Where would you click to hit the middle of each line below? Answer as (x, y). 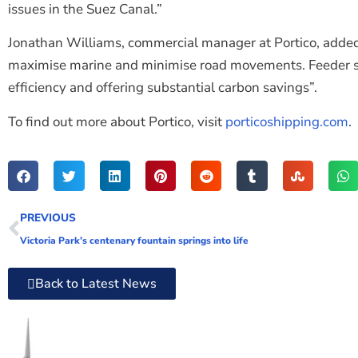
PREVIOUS (48, 218)
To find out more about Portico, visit (117, 121)
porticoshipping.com (287, 121)
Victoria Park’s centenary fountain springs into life (134, 241)
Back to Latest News (96, 284)
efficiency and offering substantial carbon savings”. (163, 88)
